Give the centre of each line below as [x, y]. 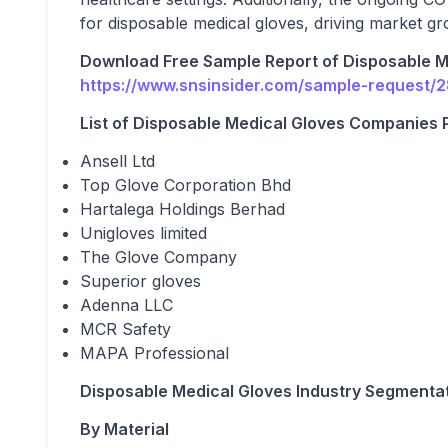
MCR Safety [125, 328]
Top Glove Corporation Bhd [185, 184]
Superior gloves [140, 280]
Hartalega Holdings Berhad [182, 208]
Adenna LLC [126, 304]
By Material [124, 428]
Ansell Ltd [117, 160]
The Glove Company [158, 256]
